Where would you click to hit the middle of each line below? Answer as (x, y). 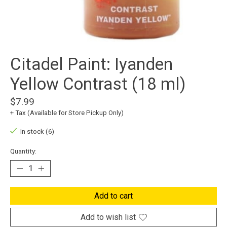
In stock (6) (37, 132)
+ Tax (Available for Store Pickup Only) (67, 113)
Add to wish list (108, 217)
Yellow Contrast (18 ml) (98, 84)
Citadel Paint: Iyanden (91, 64)
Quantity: (23, 152)
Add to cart (113, 196)
